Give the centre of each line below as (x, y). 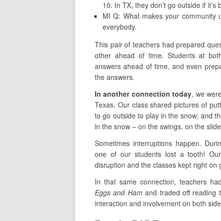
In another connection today (143, 94)
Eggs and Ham (119, 192)
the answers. (115, 77)
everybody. (120, 27)
